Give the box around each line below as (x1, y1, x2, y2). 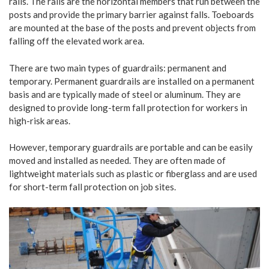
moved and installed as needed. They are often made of (9, 155, 226, 166)
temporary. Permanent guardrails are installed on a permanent (9, 75, 255, 86)
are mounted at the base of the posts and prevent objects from (9, 22, 256, 34)
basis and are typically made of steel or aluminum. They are (9, 88, 241, 100)
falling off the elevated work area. (9, 35, 144, 47)
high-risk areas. (9, 115, 70, 126)
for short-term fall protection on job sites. (9, 181, 176, 193)
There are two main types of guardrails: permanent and (9, 62, 226, 73)
